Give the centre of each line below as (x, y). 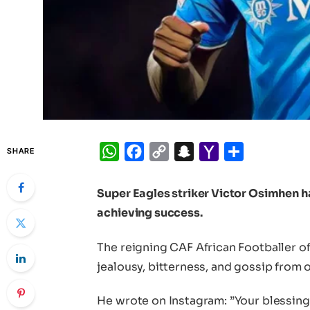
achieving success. (150, 213)
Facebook (172, 152)
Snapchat (220, 152)
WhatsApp (149, 152)
